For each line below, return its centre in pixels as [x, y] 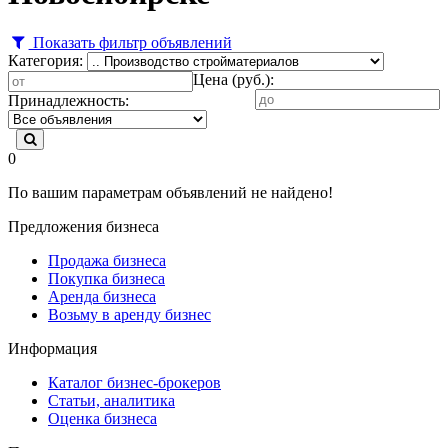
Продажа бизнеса [107, 260]
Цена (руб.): [233, 79]
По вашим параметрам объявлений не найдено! [170, 192]
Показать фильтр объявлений [130, 42]
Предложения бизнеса [83, 226]
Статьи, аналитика [111, 400]
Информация [52, 348]
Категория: [45, 60]
